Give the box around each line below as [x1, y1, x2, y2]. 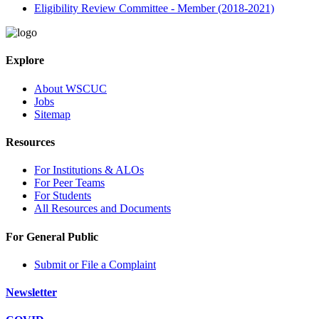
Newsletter [6, 286, 57, 299]
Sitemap [34, 108, 70, 120]
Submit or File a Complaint [34, 258, 156, 271]
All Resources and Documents [34, 202, 171, 215]
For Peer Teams [34, 177, 105, 189]
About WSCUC [34, 82, 107, 95]
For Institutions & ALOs [34, 164, 144, 177]
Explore [6, 54, 44, 67]
